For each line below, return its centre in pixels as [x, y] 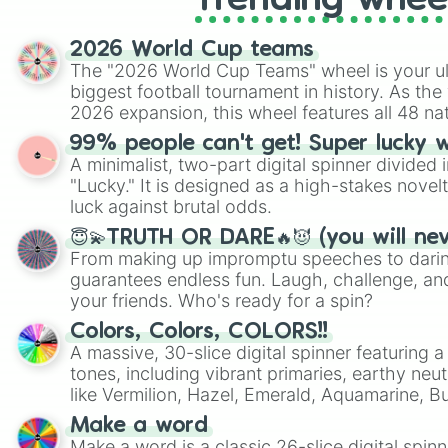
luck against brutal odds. [171, 206]
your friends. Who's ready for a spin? [221, 300]
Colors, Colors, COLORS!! [199, 332]
